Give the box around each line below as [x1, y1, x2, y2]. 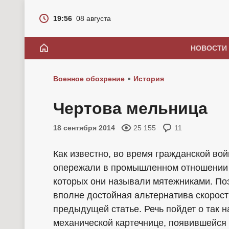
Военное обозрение [53, 75, 125, 83]
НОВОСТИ [190, 44, 227, 52]
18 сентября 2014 [53, 124, 115, 132]
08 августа [76, 14, 111, 22]
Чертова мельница [53, 99, 208, 118]
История [133, 75, 164, 83]
